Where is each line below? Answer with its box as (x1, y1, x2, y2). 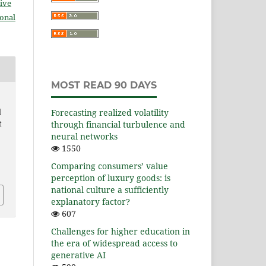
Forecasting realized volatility (51, 107, 169, 119)
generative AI (51, 249, 106, 261)
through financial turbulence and (51, 119, 185, 131)
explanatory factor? (51, 196, 130, 208)
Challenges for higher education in (51, 226, 190, 237)
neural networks (51, 131, 118, 142)
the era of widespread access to (51, 237, 178, 249)
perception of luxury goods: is (51, 172, 170, 184)
